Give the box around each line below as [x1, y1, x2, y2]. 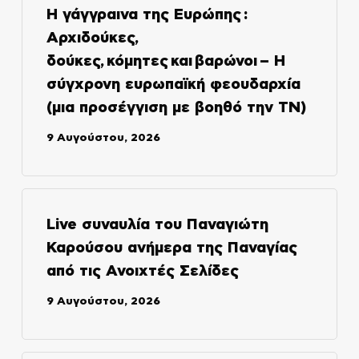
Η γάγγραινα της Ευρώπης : [46, 6, 248, 22]
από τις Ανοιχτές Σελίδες [46, 263, 239, 279]
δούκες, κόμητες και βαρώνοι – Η [46, 53, 285, 69]
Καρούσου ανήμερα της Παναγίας [46, 240, 297, 256]
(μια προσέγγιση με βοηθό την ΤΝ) [46, 99, 306, 115]
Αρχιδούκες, [46, 30, 139, 46]
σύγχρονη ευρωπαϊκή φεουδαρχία [46, 76, 301, 92]
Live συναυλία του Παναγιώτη [46, 216, 268, 232]
